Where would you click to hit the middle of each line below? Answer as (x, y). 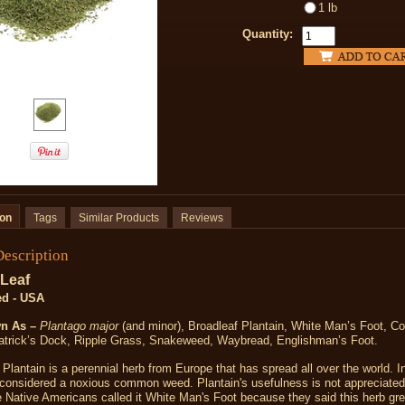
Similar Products (119, 218)
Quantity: (268, 34)
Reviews (202, 218)
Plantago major (79, 326)
